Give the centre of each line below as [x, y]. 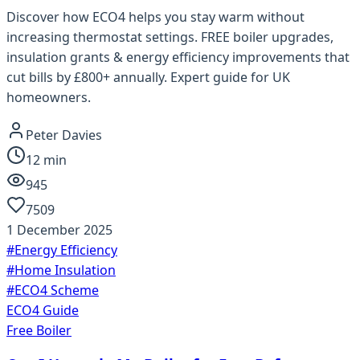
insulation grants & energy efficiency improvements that [178, 57]
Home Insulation [65, 270]
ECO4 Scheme [57, 290]
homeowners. [49, 97]
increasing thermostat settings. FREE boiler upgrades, [170, 37]
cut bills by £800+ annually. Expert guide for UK [148, 77]
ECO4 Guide [43, 310]
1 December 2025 [59, 230]
